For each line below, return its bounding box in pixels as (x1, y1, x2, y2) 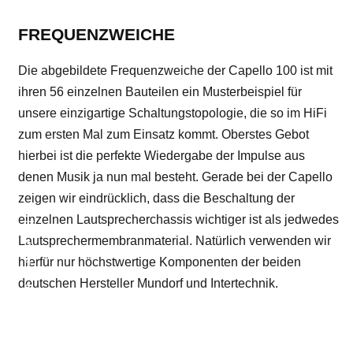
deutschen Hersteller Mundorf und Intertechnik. (18, 277, 278, 290)
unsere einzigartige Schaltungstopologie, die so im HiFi (18, 106, 327, 120)
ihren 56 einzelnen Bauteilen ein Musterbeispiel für (18, 85, 302, 98)
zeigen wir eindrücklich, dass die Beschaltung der (18, 191, 295, 205)
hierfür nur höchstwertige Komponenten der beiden (18, 255, 301, 269)
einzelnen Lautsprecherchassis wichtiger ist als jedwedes (18, 213, 339, 226)
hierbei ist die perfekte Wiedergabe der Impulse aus (18, 149, 305, 162)
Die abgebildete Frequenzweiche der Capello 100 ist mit (18, 64, 333, 77)
